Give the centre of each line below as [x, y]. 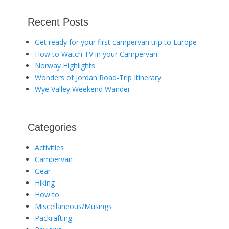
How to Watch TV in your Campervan [96, 54]
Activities [49, 147]
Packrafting [53, 218]
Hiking [45, 182]
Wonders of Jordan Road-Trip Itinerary [98, 77]
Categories [52, 127]
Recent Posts [58, 22]
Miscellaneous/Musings [73, 206]
